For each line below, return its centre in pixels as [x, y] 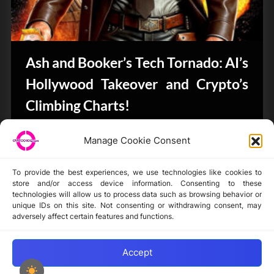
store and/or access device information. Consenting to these [137, 183]
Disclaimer [53, 206]
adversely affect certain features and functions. [93, 216]
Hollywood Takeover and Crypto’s [137, 83]
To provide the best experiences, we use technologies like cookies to [137, 172]
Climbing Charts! [78, 105]
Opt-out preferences [73, 247]
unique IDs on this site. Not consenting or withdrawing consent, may [137, 205]
